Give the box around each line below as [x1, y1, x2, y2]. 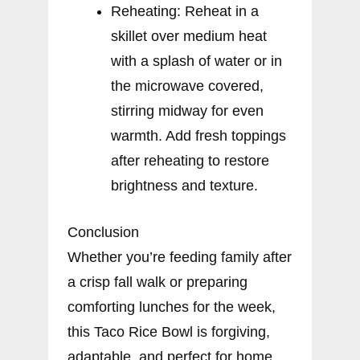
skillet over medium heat [111, 27, 267, 44]
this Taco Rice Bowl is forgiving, [67, 323, 270, 340]
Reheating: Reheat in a [111, 2, 259, 19]
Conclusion [67, 223, 139, 240]
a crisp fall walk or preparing [67, 273, 247, 290]
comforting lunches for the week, [67, 298, 276, 315]
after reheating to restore [111, 152, 269, 169]
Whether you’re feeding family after [67, 248, 292, 265]
